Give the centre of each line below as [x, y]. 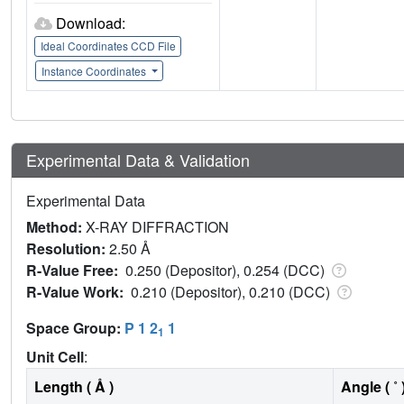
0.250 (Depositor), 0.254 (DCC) [227, 270]
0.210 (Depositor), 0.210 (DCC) [232, 291]
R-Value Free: [76, 270]
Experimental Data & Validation [138, 159]
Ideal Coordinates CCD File [108, 46]
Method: [56, 226]
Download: [91, 23]
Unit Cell [55, 356]
